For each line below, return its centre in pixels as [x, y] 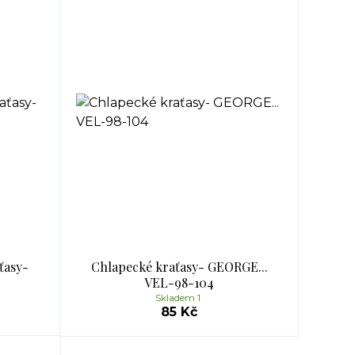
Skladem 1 [179, 298]
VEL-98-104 [179, 282]
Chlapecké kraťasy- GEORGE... [179, 267]
